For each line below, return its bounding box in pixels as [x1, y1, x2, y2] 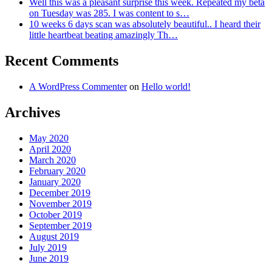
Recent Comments [5, 53, 118, 69]
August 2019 [29, 231, 79, 242]
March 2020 [29, 155, 76, 166]
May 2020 [29, 133, 69, 144]
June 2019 [29, 253, 69, 264]
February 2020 [29, 166, 86, 177]
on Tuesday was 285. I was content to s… [29, 8, 189, 19]
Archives [5, 104, 60, 121]
